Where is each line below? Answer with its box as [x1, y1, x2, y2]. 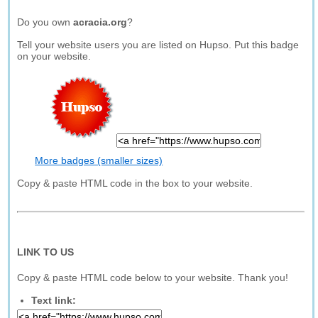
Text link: [31, 295, 77, 306]
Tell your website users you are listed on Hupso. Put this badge [17, 39, 300, 50]
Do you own [17, 16, 74, 28]
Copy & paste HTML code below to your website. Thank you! [17, 272, 289, 283]
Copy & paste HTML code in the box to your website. [17, 177, 253, 189]
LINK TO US [17, 246, 75, 258]
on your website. [17, 50, 92, 62]
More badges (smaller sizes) [35, 155, 163, 166]
